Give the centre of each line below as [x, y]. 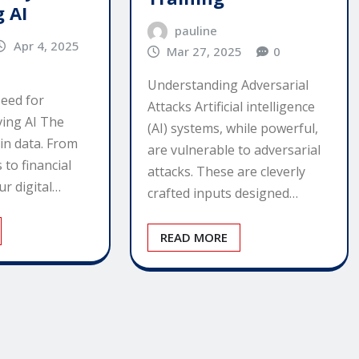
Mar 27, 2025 [205, 51]
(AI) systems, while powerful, [232, 129]
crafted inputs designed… [222, 194]
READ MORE [194, 238]
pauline [196, 30]
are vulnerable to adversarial [234, 150]
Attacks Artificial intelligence [231, 107]
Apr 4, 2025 [46, 45]
